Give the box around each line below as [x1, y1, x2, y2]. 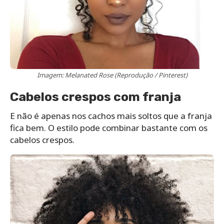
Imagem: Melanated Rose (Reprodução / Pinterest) [36, 70, 187, 79]
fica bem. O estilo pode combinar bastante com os [10, 121, 207, 133]
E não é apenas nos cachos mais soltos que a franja [10, 109, 212, 121]
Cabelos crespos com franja [10, 89, 181, 104]
